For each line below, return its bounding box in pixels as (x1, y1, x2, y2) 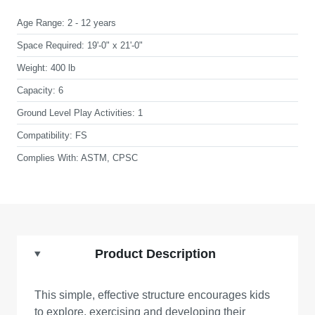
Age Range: (17, 18, 65, 28)
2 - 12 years (67, 18, 116, 28)
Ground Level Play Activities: (17, 108, 135, 118)
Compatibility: (17, 130, 72, 141)
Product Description (94, 247, 216, 261)
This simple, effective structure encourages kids (34, 289, 270, 301)
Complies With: (17, 153, 79, 163)
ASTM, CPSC (81, 153, 138, 163)
